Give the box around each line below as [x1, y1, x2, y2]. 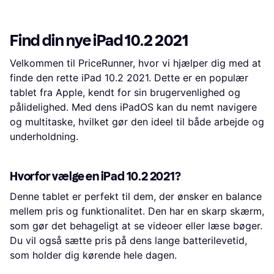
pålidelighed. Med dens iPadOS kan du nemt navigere [10, 101, 257, 114]
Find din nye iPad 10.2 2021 [10, 31, 188, 51]
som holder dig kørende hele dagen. [10, 249, 177, 262]
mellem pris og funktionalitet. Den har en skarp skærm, [10, 205, 264, 218]
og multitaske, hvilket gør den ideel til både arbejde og [10, 116, 264, 128]
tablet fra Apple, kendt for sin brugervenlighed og [10, 86, 240, 99]
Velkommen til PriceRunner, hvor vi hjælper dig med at [10, 57, 261, 70]
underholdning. [10, 130, 78, 143]
